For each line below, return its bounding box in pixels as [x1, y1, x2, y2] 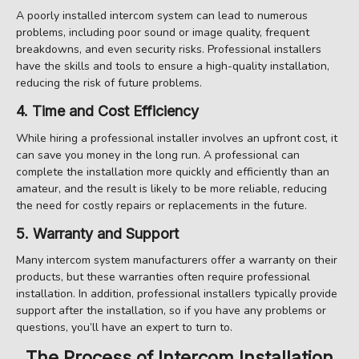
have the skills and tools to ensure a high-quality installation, [16, 58, 329, 75]
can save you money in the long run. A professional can [16, 147, 300, 163]
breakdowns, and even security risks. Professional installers [16, 42, 321, 58]
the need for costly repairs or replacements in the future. [16, 197, 307, 213]
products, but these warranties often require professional [16, 269, 310, 285]
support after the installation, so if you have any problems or [16, 303, 326, 319]
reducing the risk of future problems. [16, 75, 202, 91]
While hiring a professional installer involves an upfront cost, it [16, 130, 337, 146]
